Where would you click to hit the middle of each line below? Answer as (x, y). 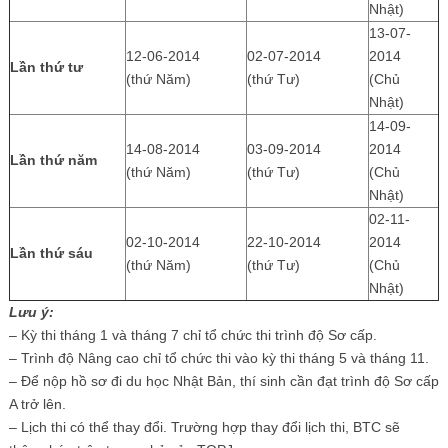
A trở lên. (37, 403)
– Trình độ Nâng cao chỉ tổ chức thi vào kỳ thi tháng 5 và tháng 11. (218, 357)
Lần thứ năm (53, 159)
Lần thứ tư (46, 66)
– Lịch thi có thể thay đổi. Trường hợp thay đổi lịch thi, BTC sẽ (204, 426)
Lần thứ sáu (51, 252)
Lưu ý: (31, 311)
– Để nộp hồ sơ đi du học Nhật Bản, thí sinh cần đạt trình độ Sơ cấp (223, 380)
